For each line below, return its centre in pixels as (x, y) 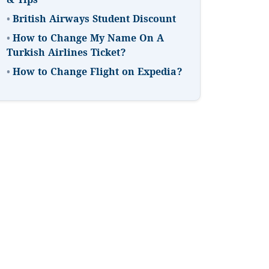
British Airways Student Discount (94, 21)
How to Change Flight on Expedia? (98, 74)
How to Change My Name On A (88, 40)
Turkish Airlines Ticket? (66, 54)
